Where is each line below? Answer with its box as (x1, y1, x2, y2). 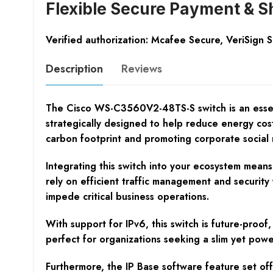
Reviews (121, 60, 162, 77)
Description (45, 60, 103, 77)
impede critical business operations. (45, 189, 209, 204)
